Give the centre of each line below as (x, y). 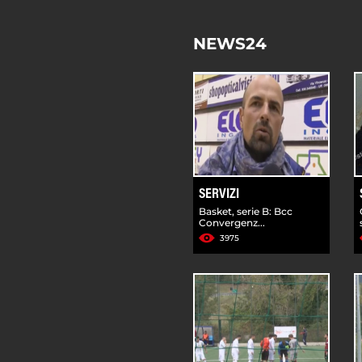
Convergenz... (232, 222)
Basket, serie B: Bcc (246, 211)
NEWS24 (230, 43)
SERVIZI (219, 194)
